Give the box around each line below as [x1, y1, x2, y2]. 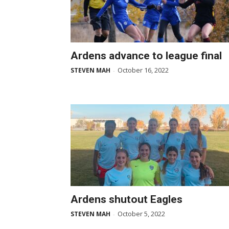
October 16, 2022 [118, 65, 169, 75]
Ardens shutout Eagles [71, 193, 182, 205]
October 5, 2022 [118, 209, 165, 218]
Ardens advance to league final [71, 50, 222, 62]
